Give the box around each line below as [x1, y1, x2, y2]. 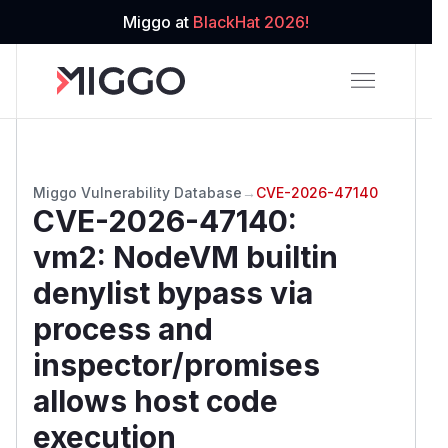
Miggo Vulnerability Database [33, 183, 242, 201]
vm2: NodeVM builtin [33, 238, 338, 275]
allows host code [33, 382, 278, 419]
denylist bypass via [33, 274, 313, 311]
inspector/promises [33, 346, 320, 383]
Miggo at [123, 12, 193, 32]
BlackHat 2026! [193, 12, 309, 32]
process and [33, 310, 213, 347]
